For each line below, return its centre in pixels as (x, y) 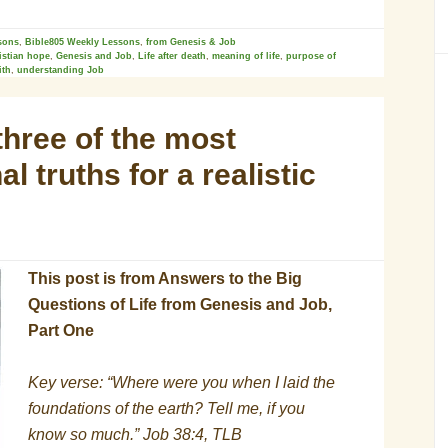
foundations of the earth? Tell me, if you (166, 408)
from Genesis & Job (191, 42)
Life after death (172, 56)
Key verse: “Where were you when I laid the (181, 382)
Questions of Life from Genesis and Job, (180, 304)
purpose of (311, 56)
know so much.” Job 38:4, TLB (135, 434)
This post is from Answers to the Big (165, 278)
